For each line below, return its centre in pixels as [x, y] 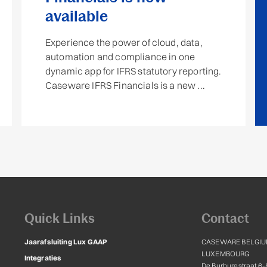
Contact [225, 219]
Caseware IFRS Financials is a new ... [125, 86]
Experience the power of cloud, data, [124, 43]
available [77, 16]
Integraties [43, 258]
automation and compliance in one [120, 57]
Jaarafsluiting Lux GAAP [66, 242]
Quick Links [59, 219]
